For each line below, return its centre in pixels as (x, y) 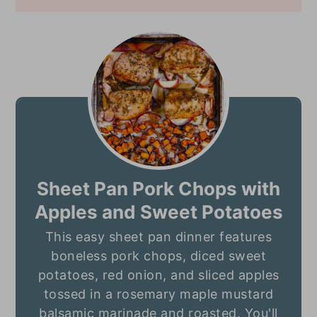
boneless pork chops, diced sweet (158, 256)
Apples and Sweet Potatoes (158, 212)
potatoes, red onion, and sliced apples (158, 275)
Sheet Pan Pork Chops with (158, 189)
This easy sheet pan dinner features (158, 237)
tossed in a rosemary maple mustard (158, 294)
